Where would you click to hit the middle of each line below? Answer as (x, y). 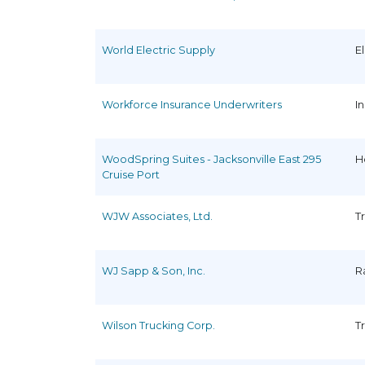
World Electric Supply (158, 50)
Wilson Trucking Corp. (158, 325)
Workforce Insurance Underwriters (192, 104)
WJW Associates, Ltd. (157, 216)
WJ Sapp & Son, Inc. (154, 270)
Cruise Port (131, 174)
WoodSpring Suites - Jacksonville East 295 (211, 159)
